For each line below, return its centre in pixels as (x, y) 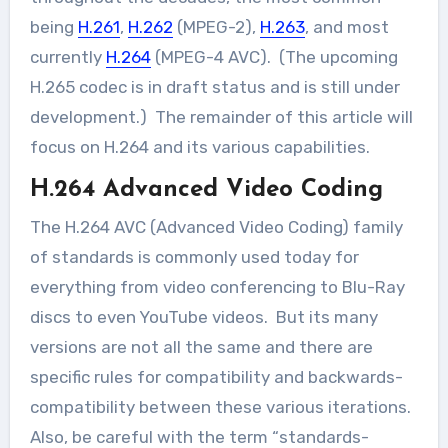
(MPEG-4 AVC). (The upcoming (274, 56)
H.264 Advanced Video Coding (206, 189)
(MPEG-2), (216, 26)
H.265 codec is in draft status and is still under (214, 86)
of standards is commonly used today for (194, 257)
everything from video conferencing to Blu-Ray (217, 287)
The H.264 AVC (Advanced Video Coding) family (216, 227)
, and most (346, 26)
